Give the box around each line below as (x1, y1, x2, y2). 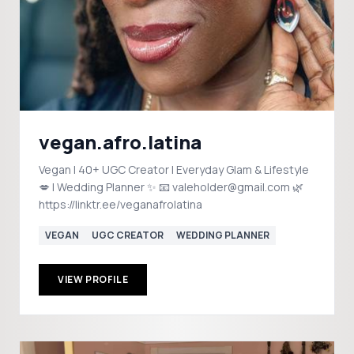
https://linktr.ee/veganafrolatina (39, 197, 202, 212)
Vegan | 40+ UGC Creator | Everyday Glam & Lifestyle (39, 162, 309, 177)
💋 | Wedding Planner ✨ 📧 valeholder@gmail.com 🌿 (39, 179, 159, 194)
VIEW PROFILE (58, 273, 129, 286)
